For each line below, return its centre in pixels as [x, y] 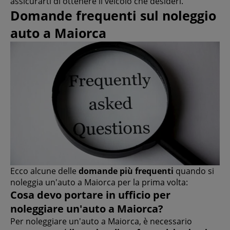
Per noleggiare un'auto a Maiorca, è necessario [101, 221]
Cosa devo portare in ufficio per [90, 195]
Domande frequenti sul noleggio [113, 16]
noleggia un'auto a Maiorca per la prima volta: [99, 182]
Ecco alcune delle [44, 171]
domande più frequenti [126, 171]
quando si [194, 171]
